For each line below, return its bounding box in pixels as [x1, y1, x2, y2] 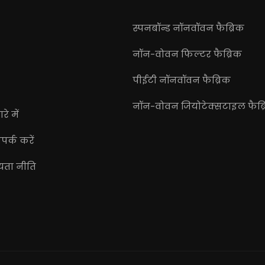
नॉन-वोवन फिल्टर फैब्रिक [132, 47, 242, 60]
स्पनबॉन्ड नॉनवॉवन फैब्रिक [132, 21, 244, 34]
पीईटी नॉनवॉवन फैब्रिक [132, 73, 231, 86]
